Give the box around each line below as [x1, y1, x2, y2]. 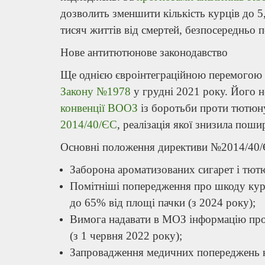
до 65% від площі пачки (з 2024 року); [70, 196, 256, 209]
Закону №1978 [60, 85, 131, 98]
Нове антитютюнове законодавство [60, 46, 228, 59]
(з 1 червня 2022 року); [70, 229, 182, 242]
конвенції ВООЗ [60, 101, 138, 114]
